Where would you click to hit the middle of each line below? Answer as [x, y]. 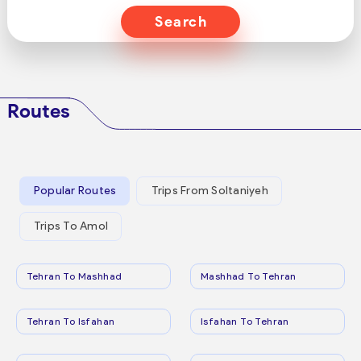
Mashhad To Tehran [249, 276]
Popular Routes [75, 191]
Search [181, 22]
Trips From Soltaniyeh [210, 191]
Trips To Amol [71, 226]
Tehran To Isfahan [71, 321]
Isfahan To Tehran [245, 321]
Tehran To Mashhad [74, 276]
